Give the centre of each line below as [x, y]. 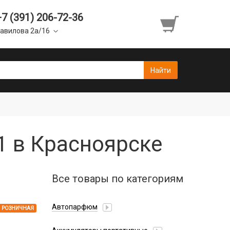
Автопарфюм [75, 207]
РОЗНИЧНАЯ [17, 208]
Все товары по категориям [118, 179]
